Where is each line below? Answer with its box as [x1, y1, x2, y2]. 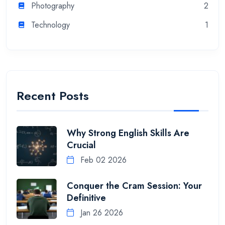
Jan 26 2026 [78, 206, 123, 218]
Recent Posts [17, 86, 89, 104]
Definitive [67, 191, 106, 204]
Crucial [67, 138, 96, 152]
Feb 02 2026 [78, 154, 127, 166]
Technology [31, 19, 70, 31]
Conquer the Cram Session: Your [67, 179, 202, 192]
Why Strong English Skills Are [67, 126, 189, 140]
